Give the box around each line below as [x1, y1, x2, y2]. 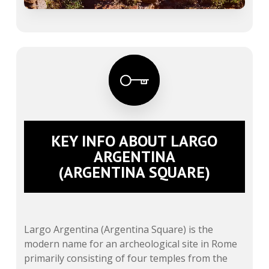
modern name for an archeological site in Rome [24, 237, 238, 250]
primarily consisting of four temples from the [24, 251, 228, 265]
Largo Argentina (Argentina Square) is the [24, 222, 214, 236]
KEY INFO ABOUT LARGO [51, 130, 218, 151]
